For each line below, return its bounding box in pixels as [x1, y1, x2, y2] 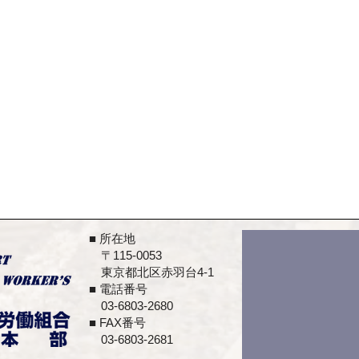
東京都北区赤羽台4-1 [77, 265, 214, 279]
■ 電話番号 [77, 282, 147, 296]
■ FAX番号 [77, 316, 146, 329]
